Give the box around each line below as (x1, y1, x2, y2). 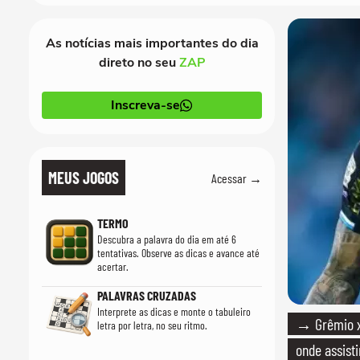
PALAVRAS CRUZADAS (96, 288, 196, 303)
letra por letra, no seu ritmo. (96, 318, 207, 332)
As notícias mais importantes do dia (45, 35, 259, 52)
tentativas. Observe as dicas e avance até (96, 246, 260, 260)
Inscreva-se (111, 96, 180, 114)
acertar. (96, 260, 129, 273)
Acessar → (211, 170, 262, 186)
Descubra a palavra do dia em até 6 (96, 232, 236, 246)
